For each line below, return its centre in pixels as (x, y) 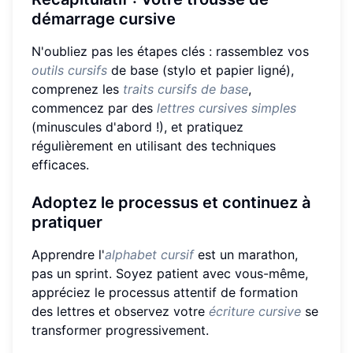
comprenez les (77, 89)
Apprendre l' (68, 254)
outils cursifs (69, 70)
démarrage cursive (104, 19)
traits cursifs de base (186, 89)
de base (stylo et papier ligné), (201, 70)
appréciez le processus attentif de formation (165, 292)
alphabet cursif (149, 254)
